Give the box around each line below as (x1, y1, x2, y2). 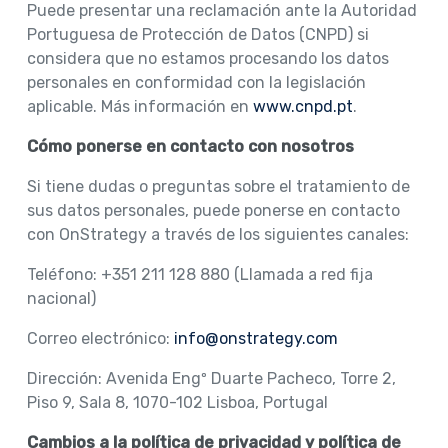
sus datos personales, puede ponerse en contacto (26, 200, 400, 220)
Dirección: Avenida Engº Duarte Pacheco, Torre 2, (26, 368, 396, 388)
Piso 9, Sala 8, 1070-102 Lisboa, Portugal (26, 392, 328, 412)
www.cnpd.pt (252, 96, 353, 116)
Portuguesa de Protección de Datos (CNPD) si (26, 24, 369, 44)
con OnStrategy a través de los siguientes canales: (26, 224, 409, 244)
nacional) (26, 288, 96, 308)
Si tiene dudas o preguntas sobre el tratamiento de (26, 176, 410, 196)
